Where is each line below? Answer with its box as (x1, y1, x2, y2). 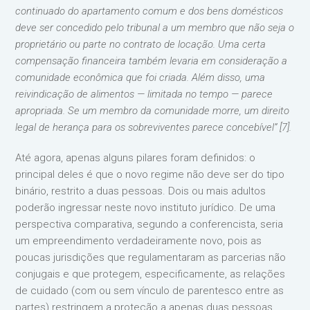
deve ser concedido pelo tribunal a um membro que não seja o (15, 21, 295, 34)
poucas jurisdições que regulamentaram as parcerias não (15, 250, 286, 264)
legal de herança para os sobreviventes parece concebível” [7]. (15, 120, 292, 134)
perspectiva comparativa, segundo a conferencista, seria (15, 217, 284, 230)
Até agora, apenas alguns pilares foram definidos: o (15, 151, 256, 164)
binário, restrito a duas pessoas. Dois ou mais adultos (15, 184, 266, 197)
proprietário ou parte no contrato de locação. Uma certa (15, 37, 266, 51)
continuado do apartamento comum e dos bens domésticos (15, 4, 284, 17)
